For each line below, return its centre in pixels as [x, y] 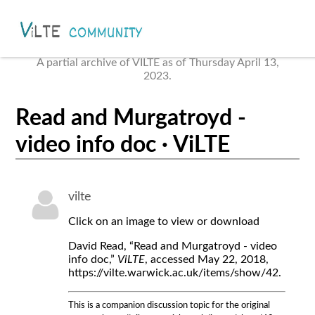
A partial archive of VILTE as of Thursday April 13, [157, 63]
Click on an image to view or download [164, 221]
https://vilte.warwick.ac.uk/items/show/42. [175, 272]
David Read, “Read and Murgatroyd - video [173, 246]
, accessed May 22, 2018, [207, 259]
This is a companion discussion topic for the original [169, 305]
